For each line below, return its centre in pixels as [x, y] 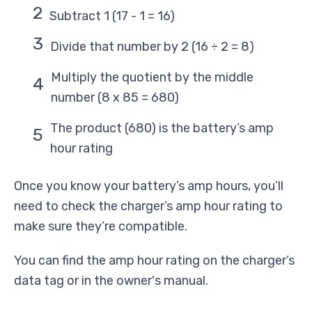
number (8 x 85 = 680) [115, 98]
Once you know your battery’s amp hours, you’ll [149, 186]
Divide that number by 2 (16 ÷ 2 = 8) [152, 47]
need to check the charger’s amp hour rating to [148, 206]
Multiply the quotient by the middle [152, 78]
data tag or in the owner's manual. [111, 281]
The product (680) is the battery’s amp [162, 128]
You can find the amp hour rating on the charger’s [154, 261]
